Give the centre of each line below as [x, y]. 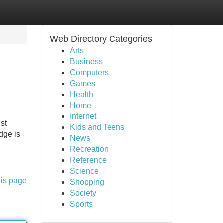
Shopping [87, 182]
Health [81, 94]
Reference [88, 160]
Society [83, 193]
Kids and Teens [97, 127]
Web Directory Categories [101, 39]
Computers [89, 72]
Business [86, 61]
